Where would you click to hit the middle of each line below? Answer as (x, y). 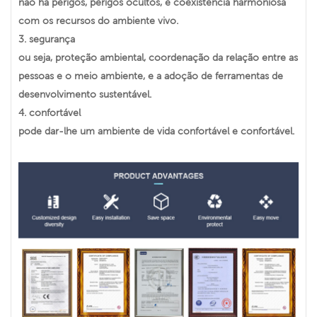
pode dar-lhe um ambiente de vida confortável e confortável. (156, 131)
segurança (51, 39)
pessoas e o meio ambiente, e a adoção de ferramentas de (151, 76)
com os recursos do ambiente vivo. (98, 21)
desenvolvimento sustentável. (85, 94)
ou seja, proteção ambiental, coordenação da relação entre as (158, 58)
